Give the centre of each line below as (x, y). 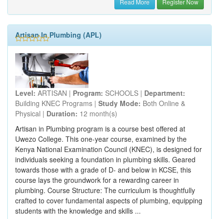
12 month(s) (98, 113)
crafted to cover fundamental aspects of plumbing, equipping (109, 200)
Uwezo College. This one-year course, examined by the (101, 139)
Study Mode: (120, 103)
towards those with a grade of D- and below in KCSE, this (103, 169)
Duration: (62, 113)
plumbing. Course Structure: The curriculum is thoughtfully (105, 190)
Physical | (31, 113)
